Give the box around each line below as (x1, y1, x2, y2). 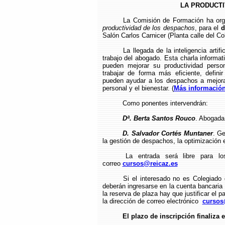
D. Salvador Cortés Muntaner (123, 130, 213, 137)
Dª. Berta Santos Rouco (122, 115, 195, 122)
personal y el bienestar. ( (102, 84, 174, 92)
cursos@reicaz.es (122, 160, 178, 167)
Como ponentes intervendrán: (122, 99, 208, 107)
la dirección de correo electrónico (102, 197, 202, 205)
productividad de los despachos (102, 24, 195, 32)
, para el (194, 24, 221, 32)
